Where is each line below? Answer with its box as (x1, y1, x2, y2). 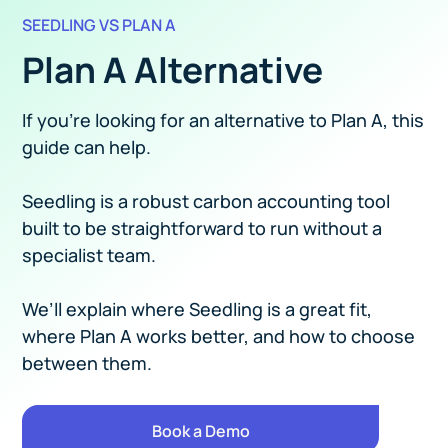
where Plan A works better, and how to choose (22, 323, 416, 348)
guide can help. (22, 134, 152, 159)
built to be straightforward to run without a (22, 215, 383, 240)
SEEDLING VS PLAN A (22, 13, 177, 36)
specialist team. (22, 242, 157, 267)
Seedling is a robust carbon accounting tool (22, 188, 391, 213)
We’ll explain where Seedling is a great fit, (22, 296, 373, 321)
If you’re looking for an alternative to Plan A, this (22, 107, 425, 132)
